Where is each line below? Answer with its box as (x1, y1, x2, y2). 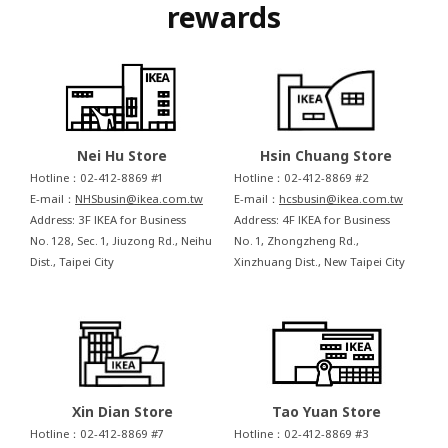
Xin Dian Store (71, 402, 173, 422)
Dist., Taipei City (30, 254, 114, 270)
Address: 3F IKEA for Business (30, 212, 186, 228)
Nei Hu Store (77, 146, 167, 166)
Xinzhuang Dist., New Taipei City (234, 254, 405, 270)
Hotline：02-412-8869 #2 (234, 170, 369, 186)
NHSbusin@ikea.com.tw (75, 191, 203, 207)
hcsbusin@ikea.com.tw (279, 191, 403, 207)
